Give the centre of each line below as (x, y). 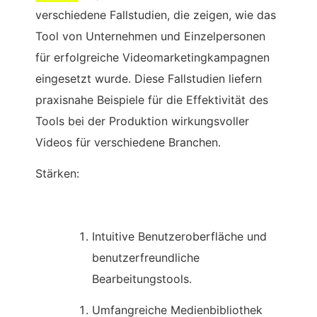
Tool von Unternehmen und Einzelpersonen (150, 36)
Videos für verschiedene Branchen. (128, 142)
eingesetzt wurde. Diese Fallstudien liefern (149, 78)
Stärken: (57, 174)
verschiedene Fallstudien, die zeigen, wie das (156, 15)
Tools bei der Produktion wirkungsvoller (142, 121)
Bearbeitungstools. (142, 279)
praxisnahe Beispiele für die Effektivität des (152, 99)
